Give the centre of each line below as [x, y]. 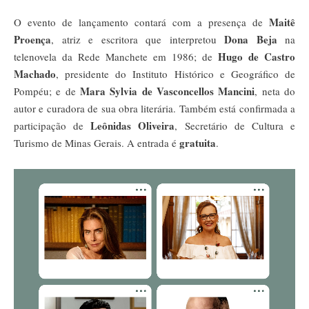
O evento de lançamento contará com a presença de [141, 22]
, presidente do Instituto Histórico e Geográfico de [176, 74]
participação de [52, 126]
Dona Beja [251, 40]
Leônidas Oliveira [133, 126]
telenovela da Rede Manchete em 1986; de [116, 57]
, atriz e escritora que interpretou [138, 40]
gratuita [198, 143]
